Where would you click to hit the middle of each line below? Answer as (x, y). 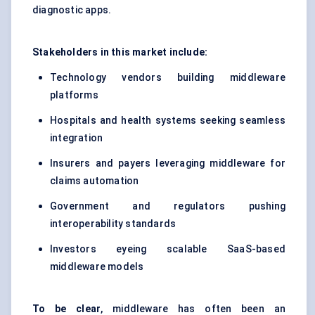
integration (77, 138)
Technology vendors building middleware (168, 78)
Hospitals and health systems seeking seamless (168, 121)
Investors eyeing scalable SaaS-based (168, 249)
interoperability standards (113, 224)
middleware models (97, 267)
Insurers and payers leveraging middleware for (168, 163)
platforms (74, 95)
